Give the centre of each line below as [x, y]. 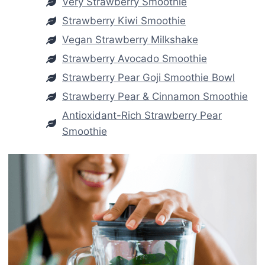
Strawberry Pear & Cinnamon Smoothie [155, 96]
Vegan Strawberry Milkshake [130, 39]
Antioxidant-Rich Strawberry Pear [142, 115]
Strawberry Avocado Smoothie [135, 58]
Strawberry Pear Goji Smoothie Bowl [148, 77]
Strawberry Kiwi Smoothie [124, 20]
